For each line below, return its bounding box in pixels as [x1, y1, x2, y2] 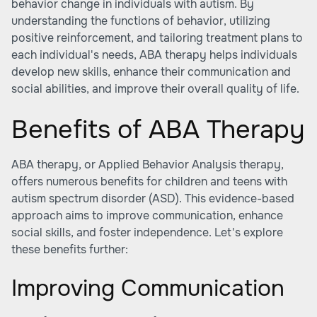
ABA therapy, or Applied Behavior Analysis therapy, [11, 157, 284, 172]
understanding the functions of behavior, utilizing [11, 13, 270, 28]
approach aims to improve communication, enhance [11, 208, 283, 223]
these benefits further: [11, 242, 128, 257]
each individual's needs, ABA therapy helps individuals [11, 47, 297, 62]
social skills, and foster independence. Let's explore [11, 225, 283, 240]
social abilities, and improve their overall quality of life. [11, 81, 299, 96]
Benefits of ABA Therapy [11, 113, 304, 146]
